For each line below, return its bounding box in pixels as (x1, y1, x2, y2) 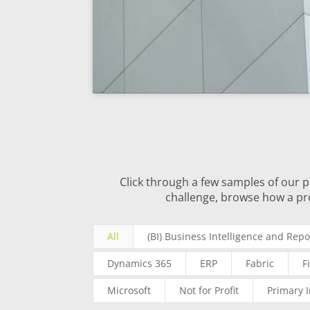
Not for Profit (179, 284, 239, 298)
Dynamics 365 (107, 257, 172, 271)
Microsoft (107, 284, 152, 298)
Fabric (246, 257, 275, 271)
